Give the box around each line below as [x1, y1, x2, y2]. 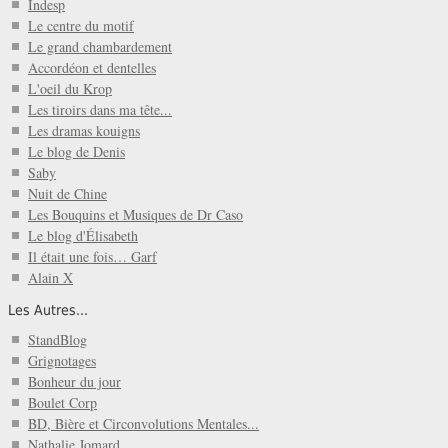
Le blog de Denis [28, 142, 125, 162]
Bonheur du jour [28, 371, 121, 391]
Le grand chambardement [28, 37, 172, 57]
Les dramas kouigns [28, 121, 140, 141]
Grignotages [28, 350, 96, 370]
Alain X [28, 268, 73, 288]
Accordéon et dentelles [28, 58, 156, 78]
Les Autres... [8, 302, 88, 319]
